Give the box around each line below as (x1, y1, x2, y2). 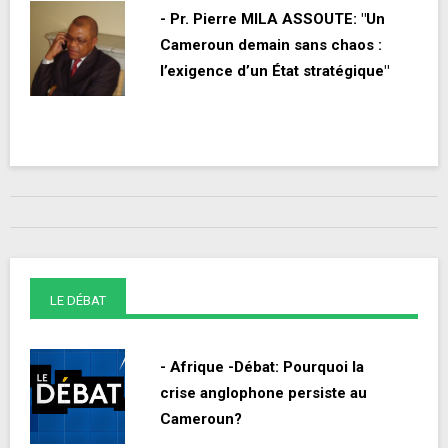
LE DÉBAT (50, 293, 106, 309)
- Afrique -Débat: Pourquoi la (160, 358, 364, 377)
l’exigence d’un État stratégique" (160, 62, 389, 81)
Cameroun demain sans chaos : (160, 36, 382, 55)
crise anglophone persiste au (160, 384, 367, 403)
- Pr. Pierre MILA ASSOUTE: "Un (160, 10, 385, 29)
